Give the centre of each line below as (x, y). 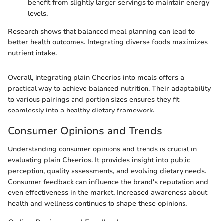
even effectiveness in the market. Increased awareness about (108, 193)
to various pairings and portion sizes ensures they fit (93, 99)
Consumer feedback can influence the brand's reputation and (108, 182)
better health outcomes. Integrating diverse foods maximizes (108, 42)
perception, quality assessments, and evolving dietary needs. (107, 171)
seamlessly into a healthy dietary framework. (81, 110)
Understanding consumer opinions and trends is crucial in (102, 149)
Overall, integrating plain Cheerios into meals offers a (96, 77)
